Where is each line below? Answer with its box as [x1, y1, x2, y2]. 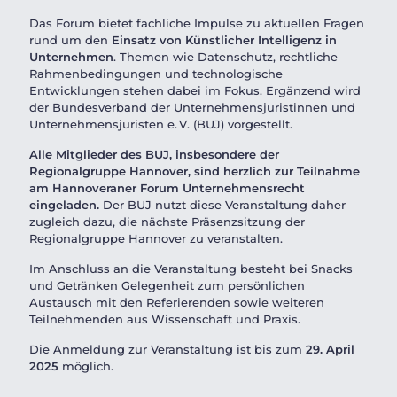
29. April [306, 342, 354, 356]
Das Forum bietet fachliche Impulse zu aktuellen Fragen [29, 16, 364, 30]
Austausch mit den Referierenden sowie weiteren [29, 295, 324, 309]
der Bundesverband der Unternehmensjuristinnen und [29, 100, 355, 114]
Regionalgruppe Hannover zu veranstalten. [29, 231, 286, 245]
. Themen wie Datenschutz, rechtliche [113, 50, 338, 64]
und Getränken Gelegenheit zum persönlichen [29, 278, 305, 292]
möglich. [58, 359, 113, 373]
